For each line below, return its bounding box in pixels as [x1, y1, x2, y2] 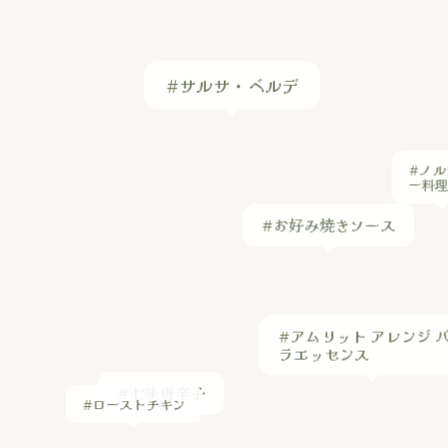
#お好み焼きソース [261, 167, 396, 191]
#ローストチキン [82, 338, 186, 358]
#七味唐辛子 [117, 332, 206, 356]
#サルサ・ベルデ [165, 27, 299, 54]
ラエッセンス [278, 296, 370, 319]
